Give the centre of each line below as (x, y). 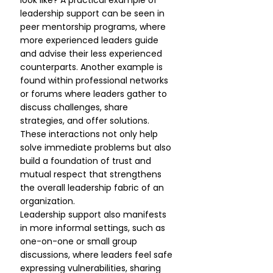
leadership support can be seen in (94, 13)
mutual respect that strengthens (92, 174)
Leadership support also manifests (94, 214)
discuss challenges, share (75, 107)
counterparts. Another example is (93, 67)
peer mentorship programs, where (94, 27)
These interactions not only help (90, 134)
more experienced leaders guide (90, 40)
